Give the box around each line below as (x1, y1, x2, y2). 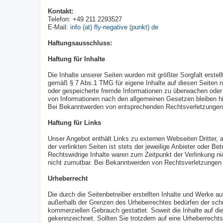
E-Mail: (48, 24, 70, 31)
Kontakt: (48, 8, 73, 15)
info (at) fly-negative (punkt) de (70, 24, 158, 31)
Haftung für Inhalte (48, 56, 105, 63)
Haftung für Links (48, 119, 101, 126)
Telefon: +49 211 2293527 (48, 16, 122, 23)
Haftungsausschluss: (48, 40, 112, 47)
